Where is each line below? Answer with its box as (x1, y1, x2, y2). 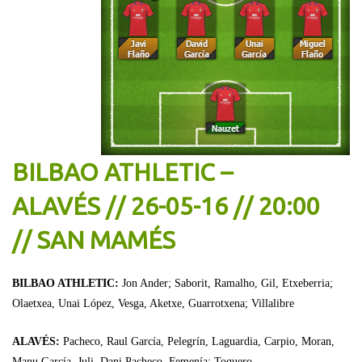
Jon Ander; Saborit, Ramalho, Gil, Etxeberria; (122, 276, 333, 289)
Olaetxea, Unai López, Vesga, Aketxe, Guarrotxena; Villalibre (12, 297, 294, 309)
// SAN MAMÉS (12, 225, 175, 254)
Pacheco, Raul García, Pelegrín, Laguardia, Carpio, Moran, (63, 335, 335, 347)
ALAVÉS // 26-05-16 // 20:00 (12, 192, 320, 220)
